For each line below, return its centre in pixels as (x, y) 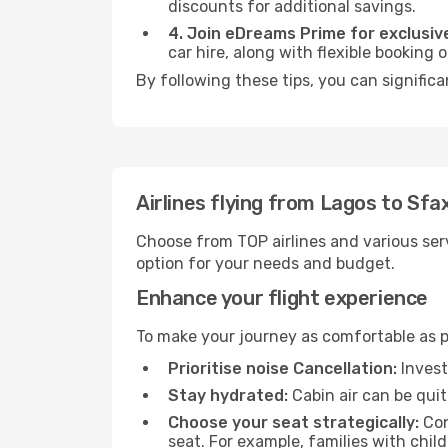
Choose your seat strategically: (293, 422)
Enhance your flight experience (282, 298)
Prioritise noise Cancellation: (282, 368)
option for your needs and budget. (265, 263)
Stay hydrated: (228, 395)
